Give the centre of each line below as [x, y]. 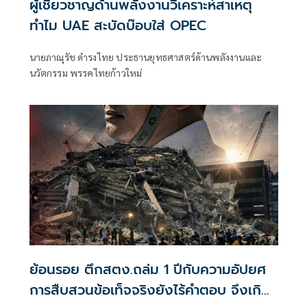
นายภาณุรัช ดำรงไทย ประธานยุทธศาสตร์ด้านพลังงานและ [146, 57]
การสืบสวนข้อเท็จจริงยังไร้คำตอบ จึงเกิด [150, 290]
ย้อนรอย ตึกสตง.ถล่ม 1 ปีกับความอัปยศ [147, 269]
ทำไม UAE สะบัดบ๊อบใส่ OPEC [118, 26]
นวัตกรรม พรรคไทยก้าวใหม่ [86, 73]
